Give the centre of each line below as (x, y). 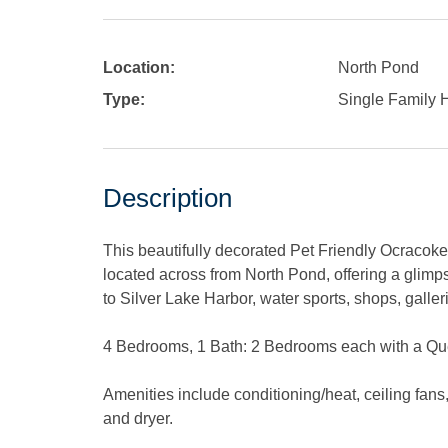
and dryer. (138, 418)
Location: (139, 67)
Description (167, 197)
